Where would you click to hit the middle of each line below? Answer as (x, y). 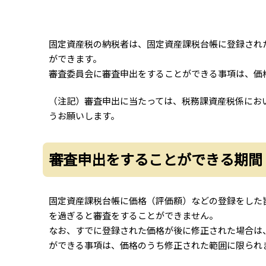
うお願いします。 (84, 115)
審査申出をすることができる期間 (156, 159)
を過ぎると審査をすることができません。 (133, 216)
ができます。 (75, 58)
